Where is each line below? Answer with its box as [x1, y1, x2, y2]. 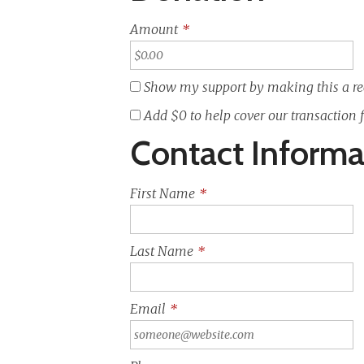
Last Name [129, 243, 193, 260]
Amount [129, 21, 178, 38]
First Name [129, 185, 195, 202]
